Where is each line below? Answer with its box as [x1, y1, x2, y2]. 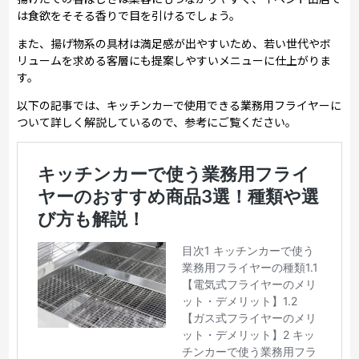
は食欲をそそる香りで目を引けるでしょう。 [17, 6, 241, 23]
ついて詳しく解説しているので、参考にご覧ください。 [17, 113, 297, 130]
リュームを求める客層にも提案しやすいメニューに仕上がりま [17, 51, 332, 68]
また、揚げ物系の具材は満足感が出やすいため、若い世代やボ [17, 34, 332, 51]
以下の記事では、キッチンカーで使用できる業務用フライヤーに [17, 96, 342, 113]
